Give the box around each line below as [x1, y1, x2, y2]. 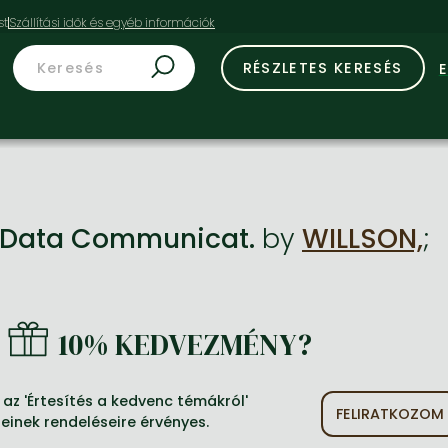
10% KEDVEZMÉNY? [58, 325, 313, 365]
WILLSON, [302, 220, 423, 257]
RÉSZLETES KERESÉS [242, 57, 403, 78]
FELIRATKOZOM [335, 404, 444, 424]
